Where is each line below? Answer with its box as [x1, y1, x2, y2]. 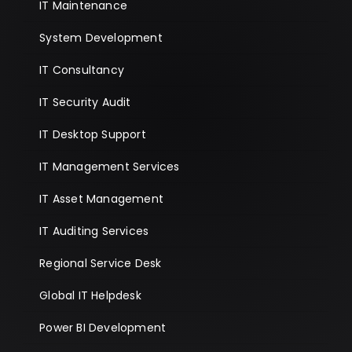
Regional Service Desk [39, 255, 162, 271]
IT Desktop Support [39, 126, 146, 142]
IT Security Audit [39, 93, 131, 110]
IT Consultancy [39, 61, 124, 78]
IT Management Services [39, 158, 180, 174]
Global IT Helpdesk [39, 287, 141, 303]
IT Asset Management [39, 190, 163, 207]
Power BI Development [39, 319, 167, 335]
